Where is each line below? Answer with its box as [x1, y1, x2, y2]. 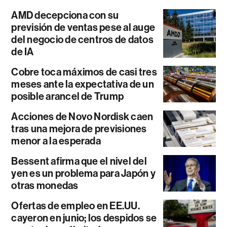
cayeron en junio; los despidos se [11, 212, 157, 224]
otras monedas [11, 179, 79, 192]
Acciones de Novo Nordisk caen [11, 110, 154, 123]
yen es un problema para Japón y [11, 167, 156, 180]
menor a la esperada [11, 135, 101, 147]
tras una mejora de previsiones [11, 123, 147, 135]
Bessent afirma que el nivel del [11, 155, 147, 168]
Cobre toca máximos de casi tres [11, 66, 157, 79]
